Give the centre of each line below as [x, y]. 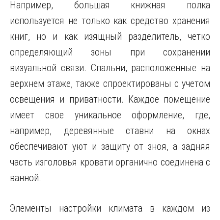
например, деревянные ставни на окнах [110, 131]
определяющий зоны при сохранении [110, 52]
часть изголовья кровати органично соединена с [110, 162]
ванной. [26, 178]
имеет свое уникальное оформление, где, [110, 115]
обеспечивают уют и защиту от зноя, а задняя [110, 146]
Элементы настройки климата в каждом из [110, 208]
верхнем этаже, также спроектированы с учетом [110, 83]
